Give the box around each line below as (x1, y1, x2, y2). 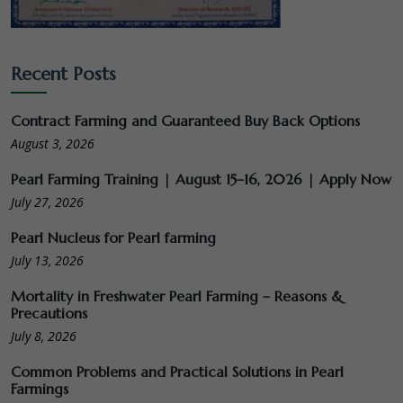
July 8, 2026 (11, 327, 76, 345)
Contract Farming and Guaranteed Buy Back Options (11, 111, 360, 130)
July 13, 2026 (11, 251, 84, 269)
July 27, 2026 (11, 193, 84, 210)
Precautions (11, 303, 87, 322)
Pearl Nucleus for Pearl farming (11, 228, 216, 246)
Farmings (11, 379, 68, 398)
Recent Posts (11, 62, 116, 85)
